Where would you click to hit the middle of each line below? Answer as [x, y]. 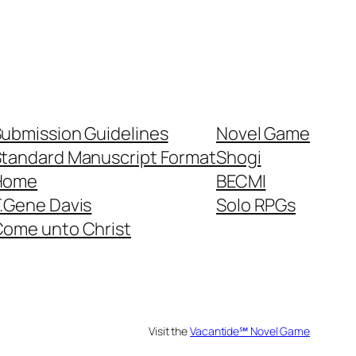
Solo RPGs [256, 205]
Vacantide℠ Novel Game [250, 331]
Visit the [170, 331]
